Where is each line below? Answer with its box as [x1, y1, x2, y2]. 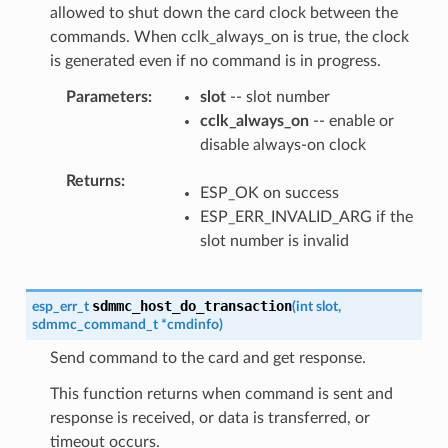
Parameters [65, 88, 148, 105]
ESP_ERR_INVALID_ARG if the [199, 208, 413, 225]
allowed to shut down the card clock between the [49, 4, 398, 21]
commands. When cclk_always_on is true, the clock [49, 28, 409, 45]
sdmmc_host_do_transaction [91, 297, 292, 314]
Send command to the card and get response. [49, 349, 366, 366]
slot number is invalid [199, 232, 349, 249]
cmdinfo [166, 316, 219, 332]
